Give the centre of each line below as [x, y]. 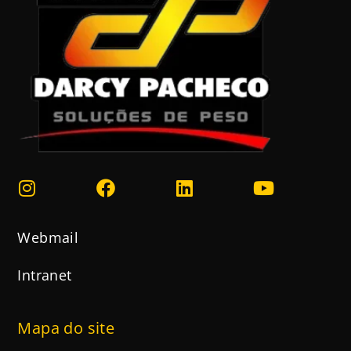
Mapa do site [66, 327]
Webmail [48, 237]
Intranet [45, 275]
